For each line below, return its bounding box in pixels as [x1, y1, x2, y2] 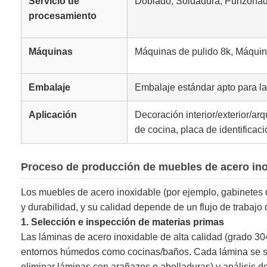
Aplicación [29, 110, 77, 120]
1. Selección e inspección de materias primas [21, 217, 224, 228]
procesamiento [29, 11, 97, 21]
